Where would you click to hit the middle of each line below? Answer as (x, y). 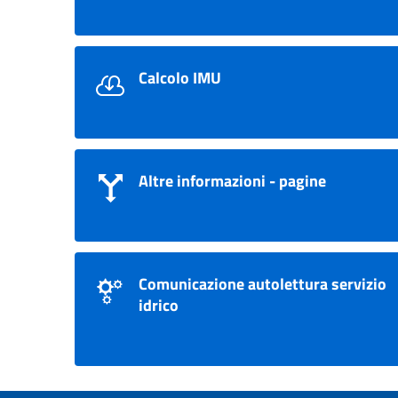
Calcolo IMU (180, 78)
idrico (159, 305)
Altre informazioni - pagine (232, 181)
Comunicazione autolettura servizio (263, 284)
